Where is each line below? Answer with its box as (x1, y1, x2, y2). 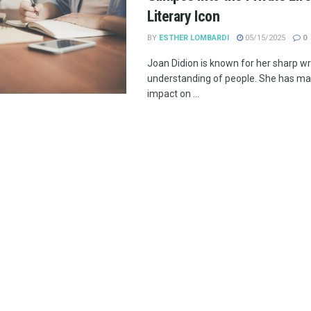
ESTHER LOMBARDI (159, 33, 229, 42)
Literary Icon (147, 8, 220, 25)
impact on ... (147, 88, 199, 99)
